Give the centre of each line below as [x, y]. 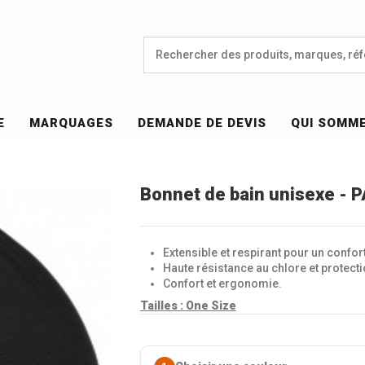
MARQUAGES [72, 123]
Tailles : [163, 305]
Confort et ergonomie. [222, 283]
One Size [211, 305]
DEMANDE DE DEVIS [202, 123]
